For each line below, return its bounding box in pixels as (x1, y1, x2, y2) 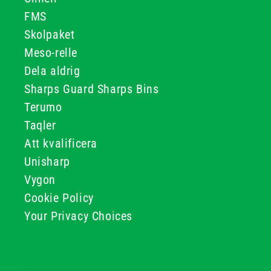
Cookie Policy (24, 191, 94, 205)
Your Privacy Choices (24, 209, 132, 223)
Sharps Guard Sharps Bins (24, 82, 159, 96)
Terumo (24, 100, 62, 114)
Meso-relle (24, 45, 77, 60)
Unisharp (24, 154, 70, 169)
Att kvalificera (24, 136, 97, 151)
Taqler (24, 118, 56, 132)
